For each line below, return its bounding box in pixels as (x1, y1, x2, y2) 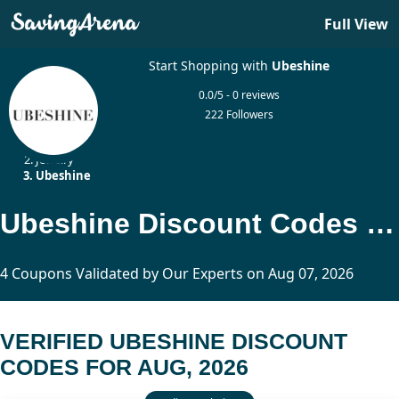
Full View (324, 14, 388, 34)
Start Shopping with (149, 57, 273, 74)
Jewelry (36, 151, 74, 167)
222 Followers (205, 107, 274, 122)
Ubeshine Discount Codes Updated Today (366, 207, 395, 240)
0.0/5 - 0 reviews (199, 87, 281, 102)
